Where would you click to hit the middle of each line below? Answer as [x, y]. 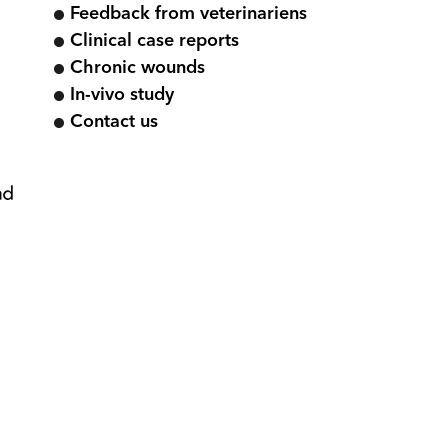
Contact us [114, 122]
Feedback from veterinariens [188, 14]
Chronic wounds [137, 68]
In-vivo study [122, 95]
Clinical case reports [154, 41]
